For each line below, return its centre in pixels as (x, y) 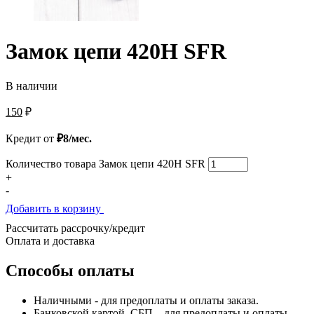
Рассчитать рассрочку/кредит (75, 228)
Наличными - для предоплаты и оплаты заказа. (146, 300)
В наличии (32, 86)
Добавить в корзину (55, 208)
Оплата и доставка (50, 240)
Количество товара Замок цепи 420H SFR (105, 163)
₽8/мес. (74, 138)
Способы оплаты (70, 270)
